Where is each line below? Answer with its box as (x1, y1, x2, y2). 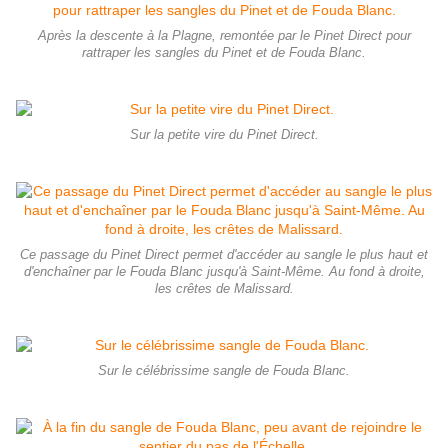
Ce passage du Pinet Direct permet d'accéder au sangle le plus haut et (20, 247, 428, 262)
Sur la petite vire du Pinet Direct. (129, 127, 319, 142)
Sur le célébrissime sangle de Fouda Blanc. (98, 363, 350, 378)
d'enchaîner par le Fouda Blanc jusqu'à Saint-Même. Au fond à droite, (23, 264, 425, 279)
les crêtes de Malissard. (154, 281, 294, 296)
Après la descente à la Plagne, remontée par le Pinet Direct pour (37, 28, 411, 43)
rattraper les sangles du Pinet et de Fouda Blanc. (82, 45, 366, 60)
